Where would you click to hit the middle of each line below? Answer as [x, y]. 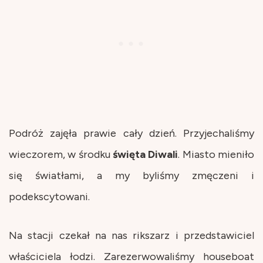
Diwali [163, 154]
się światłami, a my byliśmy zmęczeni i [131, 175]
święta [129, 154]
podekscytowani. [49, 196]
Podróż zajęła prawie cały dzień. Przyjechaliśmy [131, 133]
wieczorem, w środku [61, 154]
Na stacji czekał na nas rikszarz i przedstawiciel [131, 235]
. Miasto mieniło [216, 154]
